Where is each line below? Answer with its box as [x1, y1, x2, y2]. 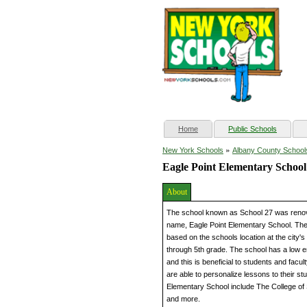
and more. [167, 295, 200, 304]
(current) [197, 124, 227, 133]
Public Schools [228, 125, 277, 134]
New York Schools [162, 146, 223, 155]
